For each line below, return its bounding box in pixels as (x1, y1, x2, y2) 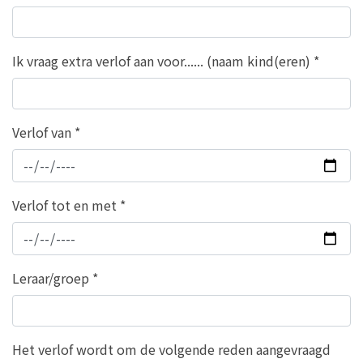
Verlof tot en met (12, 195, 120, 215)
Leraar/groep (12, 268, 92, 288)
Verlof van (12, 122, 75, 142)
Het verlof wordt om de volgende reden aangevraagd (12, 340, 331, 359)
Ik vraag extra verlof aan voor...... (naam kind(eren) (12, 51, 314, 70)
